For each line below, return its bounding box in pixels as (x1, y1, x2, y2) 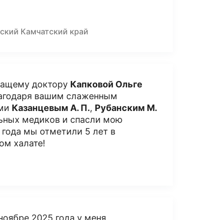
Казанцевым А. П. (11, 103, 90, 113)
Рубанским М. (94, 103, 157, 113)
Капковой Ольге (70, 79, 142, 89)
